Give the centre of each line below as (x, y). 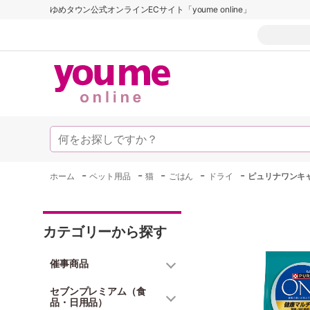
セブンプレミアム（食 (98, 291)
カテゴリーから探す (105, 232)
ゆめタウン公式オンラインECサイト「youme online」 (151, 9)
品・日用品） (79, 302)
